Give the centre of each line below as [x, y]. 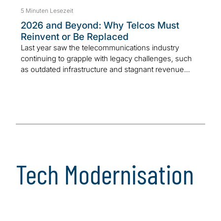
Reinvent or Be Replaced [75, 37]
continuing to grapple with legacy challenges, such [106, 58]
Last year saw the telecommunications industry [100, 47]
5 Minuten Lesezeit [47, 10]
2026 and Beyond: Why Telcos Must [100, 25]
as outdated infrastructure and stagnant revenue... [105, 69]
